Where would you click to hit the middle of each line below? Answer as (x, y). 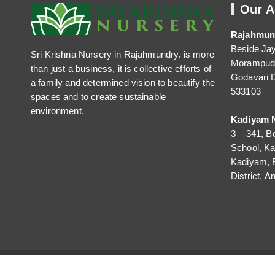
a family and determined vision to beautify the (123, 83)
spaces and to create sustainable (99, 97)
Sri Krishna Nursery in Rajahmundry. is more (122, 55)
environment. (57, 111)
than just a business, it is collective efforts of (121, 69)
